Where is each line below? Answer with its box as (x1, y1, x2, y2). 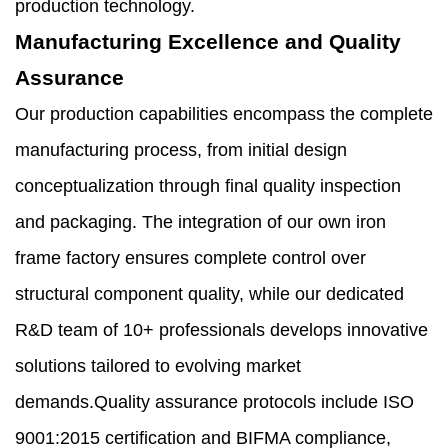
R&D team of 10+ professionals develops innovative (15, 320, 428, 341)
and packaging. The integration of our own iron (15, 212, 386, 233)
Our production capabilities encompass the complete (15, 104, 433, 125)
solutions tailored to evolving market (15, 356, 301, 377)
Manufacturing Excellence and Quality (15, 30, 401, 54)
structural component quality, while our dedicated (15, 284, 404, 305)
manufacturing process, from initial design (15, 140, 347, 161)
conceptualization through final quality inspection (15, 176, 401, 197)
